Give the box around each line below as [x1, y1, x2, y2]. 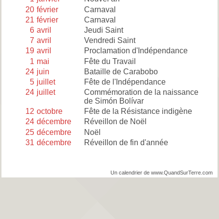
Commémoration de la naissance [84, 88, 198, 97]
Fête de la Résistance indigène [84, 107, 192, 116]
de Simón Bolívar [84, 97, 144, 106]
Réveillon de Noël [84, 117, 147, 126]
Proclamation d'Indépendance [84, 46, 188, 55]
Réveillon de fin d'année [84, 138, 168, 147]
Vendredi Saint [84, 36, 135, 45]
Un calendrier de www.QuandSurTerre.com [110, 170, 213, 175]
